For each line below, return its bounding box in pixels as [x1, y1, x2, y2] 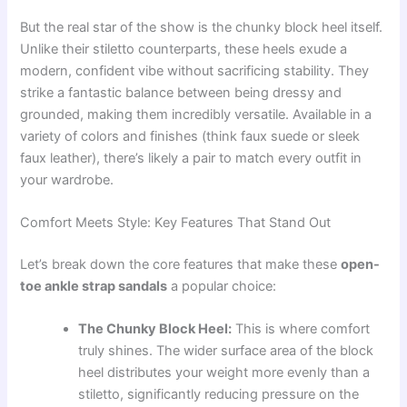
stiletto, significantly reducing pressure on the [78, 386, 360, 403]
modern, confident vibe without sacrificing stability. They [20, 62, 370, 79]
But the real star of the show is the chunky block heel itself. [20, 18, 383, 35]
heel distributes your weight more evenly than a [78, 364, 371, 382]
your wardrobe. [20, 171, 114, 188]
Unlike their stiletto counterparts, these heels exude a [20, 40, 348, 57]
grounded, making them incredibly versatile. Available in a [20, 105, 372, 123]
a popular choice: [167, 278, 277, 295]
